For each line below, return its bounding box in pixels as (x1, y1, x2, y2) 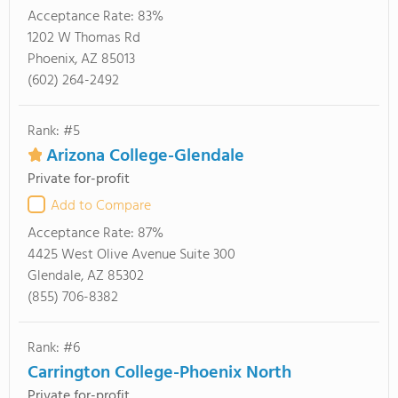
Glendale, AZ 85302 (28, 265, 144, 288)
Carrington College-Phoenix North (28, 359, 291, 387)
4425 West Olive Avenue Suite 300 (28, 243, 235, 267)
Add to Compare (51, 195, 151, 218)
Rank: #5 (28, 120, 80, 143)
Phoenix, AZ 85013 (28, 48, 135, 71)
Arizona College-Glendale (46, 142, 244, 171)
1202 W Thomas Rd (28, 27, 140, 50)
